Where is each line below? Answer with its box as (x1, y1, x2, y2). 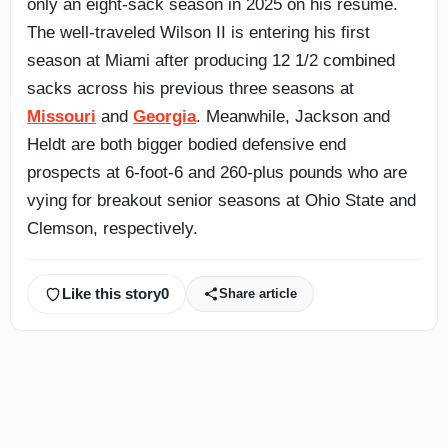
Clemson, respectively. (27, 218, 198, 238)
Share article (219, 286, 297, 302)
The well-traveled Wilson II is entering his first (27, 22, 370, 42)
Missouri (27, 106, 96, 126)
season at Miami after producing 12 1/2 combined (27, 50, 395, 70)
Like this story (62, 285, 161, 303)
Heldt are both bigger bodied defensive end (27, 134, 346, 154)
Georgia (133, 106, 196, 126)
